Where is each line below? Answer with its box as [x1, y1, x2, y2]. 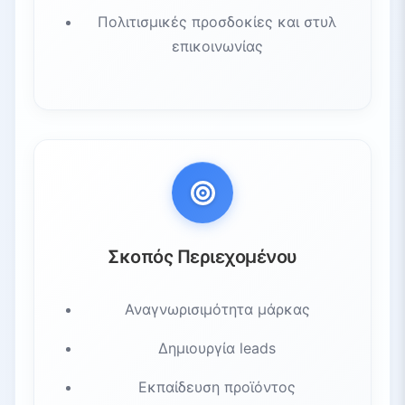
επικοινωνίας [171, 36, 263, 55]
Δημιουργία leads [158, 338, 276, 357]
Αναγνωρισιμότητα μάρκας [124, 299, 310, 318]
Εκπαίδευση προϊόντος [138, 377, 296, 396]
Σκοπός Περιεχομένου [108, 245, 297, 268]
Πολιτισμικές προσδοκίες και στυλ [98, 12, 336, 31]
